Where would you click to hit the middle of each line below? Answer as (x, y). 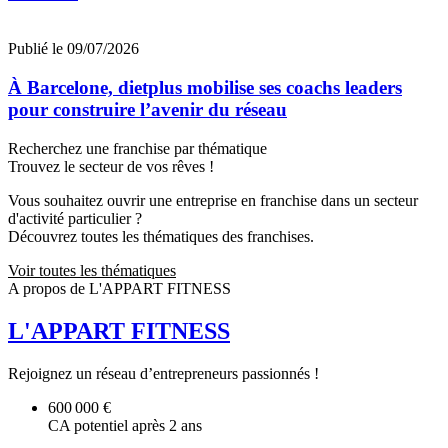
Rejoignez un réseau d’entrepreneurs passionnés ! (163, 373)
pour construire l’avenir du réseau (147, 110)
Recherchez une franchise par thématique (137, 148)
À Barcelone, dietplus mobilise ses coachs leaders (205, 88)
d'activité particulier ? (75, 218)
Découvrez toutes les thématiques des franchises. (161, 236)
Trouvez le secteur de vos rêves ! (111, 166)
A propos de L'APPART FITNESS (119, 288)
